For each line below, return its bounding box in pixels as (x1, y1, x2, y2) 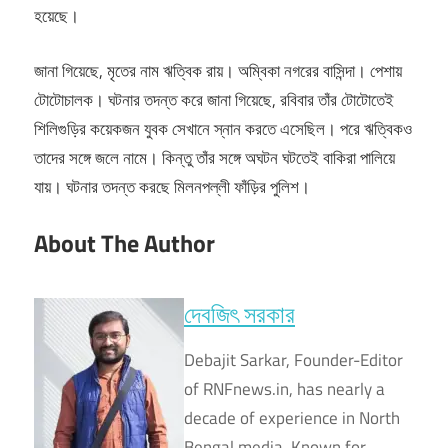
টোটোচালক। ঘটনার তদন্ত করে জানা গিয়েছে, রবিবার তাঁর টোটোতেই (34, 86, 394, 113)
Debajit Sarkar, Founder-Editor (184, 347, 403, 374)
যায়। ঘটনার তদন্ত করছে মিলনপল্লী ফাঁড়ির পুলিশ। (34, 173, 310, 200)
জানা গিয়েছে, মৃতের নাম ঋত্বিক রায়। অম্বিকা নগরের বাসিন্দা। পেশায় (34, 57, 402, 84)
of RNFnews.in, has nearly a (184, 376, 385, 403)
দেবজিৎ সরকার (184, 296, 295, 333)
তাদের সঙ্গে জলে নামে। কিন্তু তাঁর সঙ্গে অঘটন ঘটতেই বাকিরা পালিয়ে (34, 144, 395, 171)
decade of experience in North (184, 405, 400, 432)
